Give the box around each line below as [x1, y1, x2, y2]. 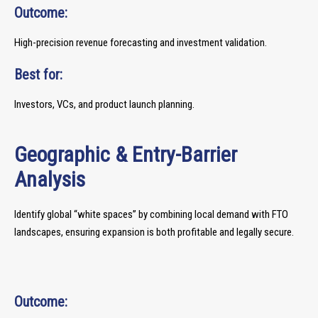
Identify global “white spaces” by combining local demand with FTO [14, 208, 288, 221]
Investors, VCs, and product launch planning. [14, 98, 194, 111]
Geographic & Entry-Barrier [14, 142, 237, 167]
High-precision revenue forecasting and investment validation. [14, 36, 267, 49]
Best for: [14, 66, 62, 83]
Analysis [14, 167, 85, 192]
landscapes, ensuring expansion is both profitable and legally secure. [14, 226, 294, 238]
